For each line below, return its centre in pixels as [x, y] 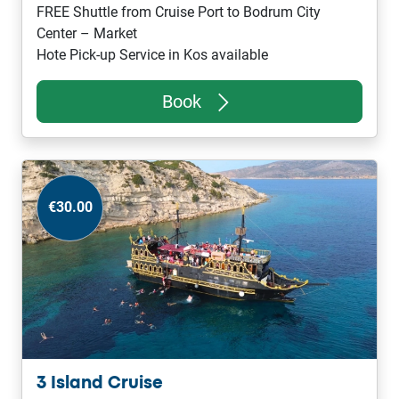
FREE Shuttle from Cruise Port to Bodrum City [179, 12]
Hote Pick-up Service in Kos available [152, 54]
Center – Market [87, 33]
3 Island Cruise [100, 384]
